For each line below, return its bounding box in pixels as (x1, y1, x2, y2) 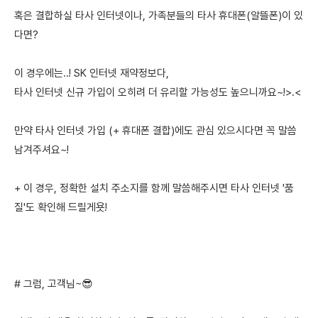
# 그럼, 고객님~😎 (14, 278, 93, 291)
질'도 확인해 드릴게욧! (14, 201, 107, 214)
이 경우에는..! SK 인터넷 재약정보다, (14, 67, 169, 80)
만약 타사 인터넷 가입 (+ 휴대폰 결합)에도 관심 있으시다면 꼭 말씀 (14, 124, 297, 138)
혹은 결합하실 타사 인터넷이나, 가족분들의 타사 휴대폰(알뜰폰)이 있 (14, 9, 303, 23)
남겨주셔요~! (14, 143, 69, 157)
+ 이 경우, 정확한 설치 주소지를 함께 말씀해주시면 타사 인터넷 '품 (14, 182, 294, 195)
